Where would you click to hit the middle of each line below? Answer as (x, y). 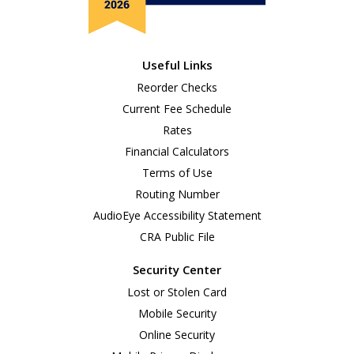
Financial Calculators (177, 152)
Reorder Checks (177, 88)
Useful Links (177, 65)
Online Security (177, 335)
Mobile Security (177, 314)
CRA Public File (177, 237)
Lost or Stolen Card (177, 292)
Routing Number (177, 194)
